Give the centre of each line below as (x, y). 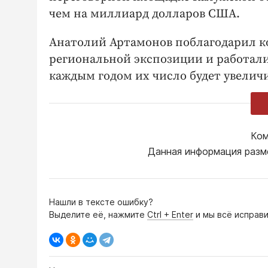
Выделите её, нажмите (98, 214)
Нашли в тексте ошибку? (101, 202)
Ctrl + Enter (170, 214)
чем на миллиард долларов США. (144, 14)
